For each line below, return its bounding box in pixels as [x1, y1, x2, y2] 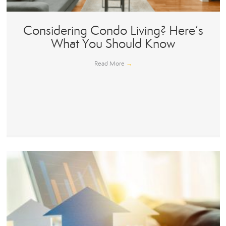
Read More [94, 60, 126, 68]
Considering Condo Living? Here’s [23, 23, 203, 39]
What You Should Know [51, 36, 175, 52]
